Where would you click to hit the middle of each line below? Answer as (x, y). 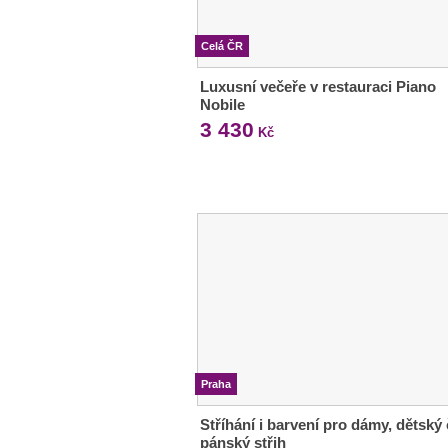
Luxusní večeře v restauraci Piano (318, 87)
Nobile (222, 105)
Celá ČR (222, 46)
